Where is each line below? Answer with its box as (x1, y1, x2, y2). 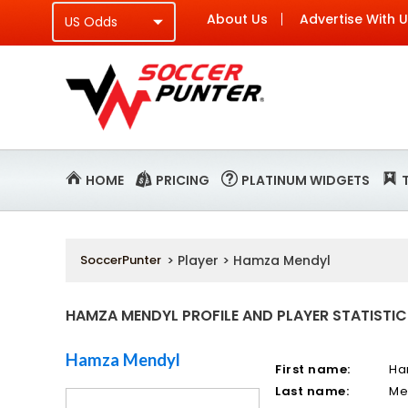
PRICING (156, 171, 209, 189)
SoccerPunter (80, 251, 161, 269)
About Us (207, 10, 268, 28)
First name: (275, 361, 351, 378)
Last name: (275, 382, 350, 400)
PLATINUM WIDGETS (241, 171, 370, 189)
